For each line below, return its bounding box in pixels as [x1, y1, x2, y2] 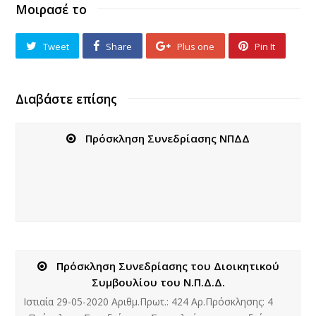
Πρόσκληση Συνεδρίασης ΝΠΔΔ [85, 130, 250, 145]
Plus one [177, 39, 215, 53]
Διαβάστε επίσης [16, 90, 118, 107]
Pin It [255, 39, 276, 53]
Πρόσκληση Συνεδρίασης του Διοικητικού [56, 258, 279, 273]
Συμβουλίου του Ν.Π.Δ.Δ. [91, 274, 225, 289]
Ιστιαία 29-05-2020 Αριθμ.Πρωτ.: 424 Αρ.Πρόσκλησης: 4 [23, 294, 274, 308]
